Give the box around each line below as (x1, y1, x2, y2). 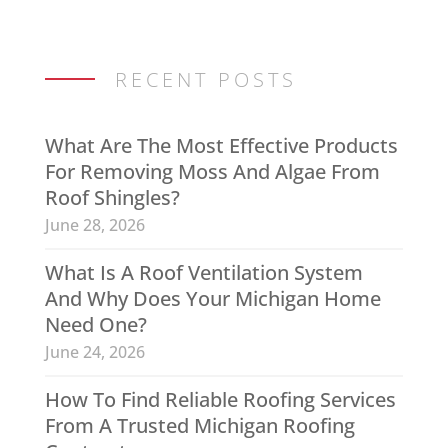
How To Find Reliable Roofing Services (44, 386, 396, 414)
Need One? (44, 311, 147, 339)
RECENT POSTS (114, 66, 297, 94)
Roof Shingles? (44, 184, 180, 212)
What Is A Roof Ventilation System (44, 259, 363, 287)
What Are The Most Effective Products (44, 132, 398, 160)
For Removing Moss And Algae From (44, 158, 380, 186)
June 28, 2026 (44, 214, 145, 237)
